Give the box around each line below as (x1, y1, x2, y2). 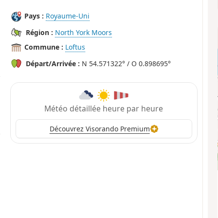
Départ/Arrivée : (26, 59, 80, 69)
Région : (26, 28, 54, 37)
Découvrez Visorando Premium (49, 124, 150, 134)
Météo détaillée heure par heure (44, 103, 163, 114)
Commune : (24, 42, 64, 52)
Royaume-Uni (46, 11, 90, 21)
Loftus (65, 42, 86, 52)
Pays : (24, 11, 44, 21)
